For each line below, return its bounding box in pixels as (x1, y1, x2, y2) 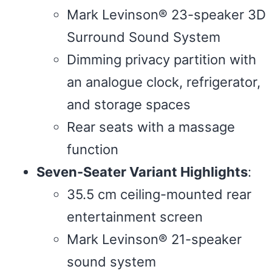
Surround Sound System (67, 29, 220, 45)
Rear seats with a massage (67, 118, 235, 135)
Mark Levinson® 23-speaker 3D (67, 6, 266, 22)
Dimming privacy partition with (67, 51, 256, 67)
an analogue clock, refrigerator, (67, 73, 260, 90)
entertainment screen (67, 208, 203, 225)
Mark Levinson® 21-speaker (67, 231, 242, 247)
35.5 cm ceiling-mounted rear (67, 186, 251, 202)
